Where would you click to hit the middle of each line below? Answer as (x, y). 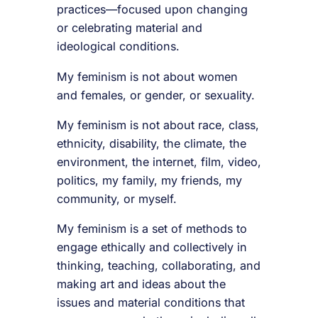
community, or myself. (117, 198)
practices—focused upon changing (152, 10)
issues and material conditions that (151, 302)
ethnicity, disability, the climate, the (152, 143)
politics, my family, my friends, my (149, 180)
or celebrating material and (130, 28)
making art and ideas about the (141, 284)
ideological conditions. (120, 46)
